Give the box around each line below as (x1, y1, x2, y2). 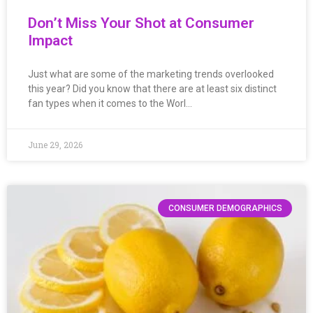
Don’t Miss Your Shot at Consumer (28, 14, 254, 31)
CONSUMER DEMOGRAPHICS (168, 203, 282, 213)
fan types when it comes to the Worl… (28, 97, 192, 109)
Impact (28, 31, 73, 49)
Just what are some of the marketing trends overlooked (28, 68, 274, 80)
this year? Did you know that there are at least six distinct (28, 82, 277, 94)
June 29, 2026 (28, 138, 82, 150)
